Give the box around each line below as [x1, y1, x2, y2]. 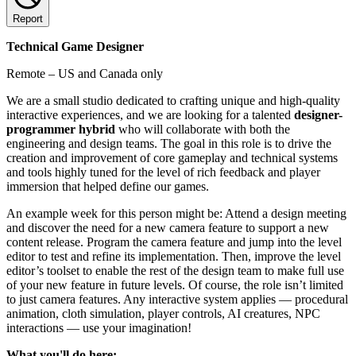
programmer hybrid [6, 122, 118, 136]
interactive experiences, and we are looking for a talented [6, 107, 294, 122]
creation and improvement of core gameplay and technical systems [6, 150, 338, 164]
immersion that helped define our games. [6, 179, 209, 193]
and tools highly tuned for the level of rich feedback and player [6, 164, 320, 179]
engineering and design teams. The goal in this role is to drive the [6, 136, 331, 150]
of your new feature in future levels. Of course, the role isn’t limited [6, 277, 343, 292]
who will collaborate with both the [118, 122, 290, 136]
